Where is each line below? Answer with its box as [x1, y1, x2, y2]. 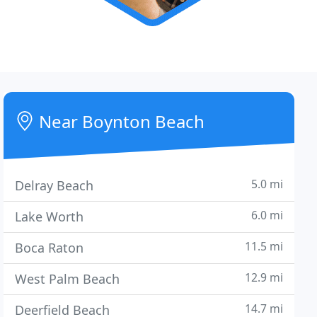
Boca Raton [15, 239, 84, 256]
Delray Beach [15, 177, 94, 194]
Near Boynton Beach [35, 110, 205, 133]
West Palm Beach [15, 270, 120, 287]
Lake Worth [15, 208, 84, 225]
